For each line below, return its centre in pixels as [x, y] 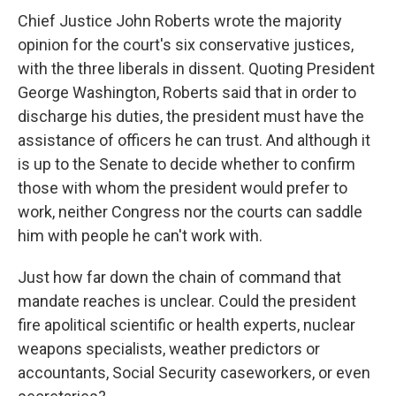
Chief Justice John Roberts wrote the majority [180, 21]
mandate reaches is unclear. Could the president [187, 301]
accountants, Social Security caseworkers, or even [194, 373]
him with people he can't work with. [140, 236]
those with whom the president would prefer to [183, 188]
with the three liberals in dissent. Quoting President [196, 69]
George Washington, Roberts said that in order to [187, 92]
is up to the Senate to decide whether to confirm [187, 164]
